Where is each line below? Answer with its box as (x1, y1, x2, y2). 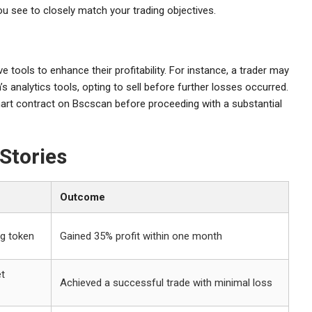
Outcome (60, 190, 105, 203)
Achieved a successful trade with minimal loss (60, 276, 272, 289)
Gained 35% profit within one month (60, 229, 222, 242)
